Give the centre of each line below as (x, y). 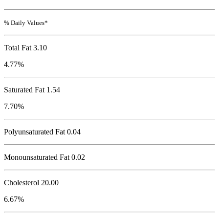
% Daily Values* (26, 23)
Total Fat (18, 48)
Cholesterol (22, 183)
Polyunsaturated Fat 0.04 (42, 132)
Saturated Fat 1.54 (32, 90)
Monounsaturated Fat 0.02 (44, 157)
